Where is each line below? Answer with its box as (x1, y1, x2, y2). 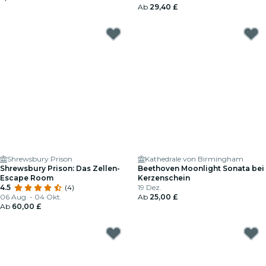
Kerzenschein (138, 173, 190, 182)
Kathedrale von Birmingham (145, 154, 243, 163)
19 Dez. (138, 183, 161, 192)
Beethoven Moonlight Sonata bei (138, 164, 264, 173)
